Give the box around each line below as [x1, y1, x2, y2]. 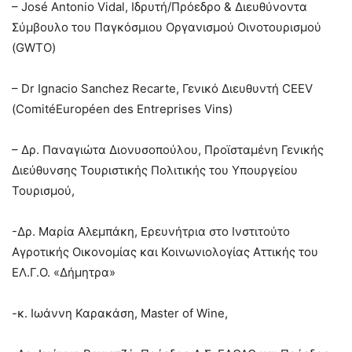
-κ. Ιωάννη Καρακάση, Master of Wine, [12, 305, 228, 321]
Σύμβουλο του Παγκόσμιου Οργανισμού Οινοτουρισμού [12, 19, 321, 35]
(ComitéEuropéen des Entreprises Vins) [12, 101, 233, 116]
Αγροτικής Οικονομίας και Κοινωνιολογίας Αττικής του [12, 244, 318, 259]
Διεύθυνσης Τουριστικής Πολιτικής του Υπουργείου [12, 162, 298, 178]
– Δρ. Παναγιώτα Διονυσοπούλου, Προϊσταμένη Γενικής [12, 141, 324, 157]
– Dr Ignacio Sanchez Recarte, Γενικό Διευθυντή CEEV [12, 80, 313, 96]
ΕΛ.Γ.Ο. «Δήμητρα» [12, 264, 115, 280]
